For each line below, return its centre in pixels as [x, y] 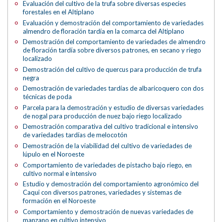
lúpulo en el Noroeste [54, 154]
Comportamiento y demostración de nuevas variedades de [108, 211]
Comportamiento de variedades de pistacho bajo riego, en [108, 165]
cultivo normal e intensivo [60, 173]
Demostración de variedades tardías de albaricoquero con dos [113, 88]
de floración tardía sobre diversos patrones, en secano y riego [112, 50]
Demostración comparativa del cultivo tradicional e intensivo [111, 127]
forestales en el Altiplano [59, 12]
